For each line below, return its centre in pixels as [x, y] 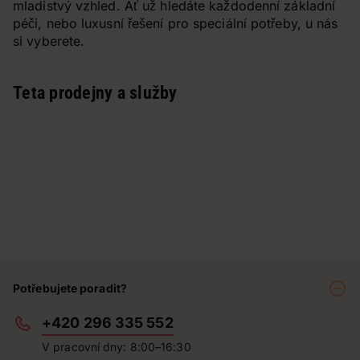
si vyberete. [49, 41]
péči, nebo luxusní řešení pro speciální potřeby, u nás [176, 23]
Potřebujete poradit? [70, 288]
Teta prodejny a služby [95, 93]
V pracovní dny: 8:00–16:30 [117, 347]
